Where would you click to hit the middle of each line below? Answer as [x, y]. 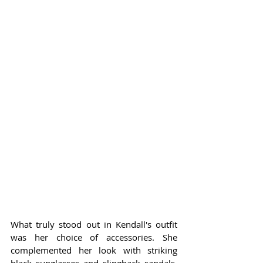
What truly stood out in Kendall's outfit [94, 225]
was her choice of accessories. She [94, 237]
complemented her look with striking [94, 250]
